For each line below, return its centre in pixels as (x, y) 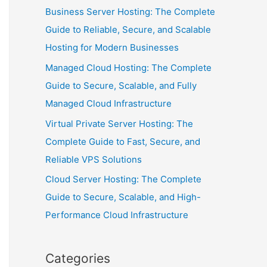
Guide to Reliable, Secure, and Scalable (128, 30)
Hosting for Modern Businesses (112, 48)
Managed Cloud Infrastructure (108, 103)
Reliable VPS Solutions (94, 159)
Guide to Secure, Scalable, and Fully (121, 85)
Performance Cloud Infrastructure (117, 215)
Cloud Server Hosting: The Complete (123, 179)
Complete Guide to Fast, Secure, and (123, 141)
